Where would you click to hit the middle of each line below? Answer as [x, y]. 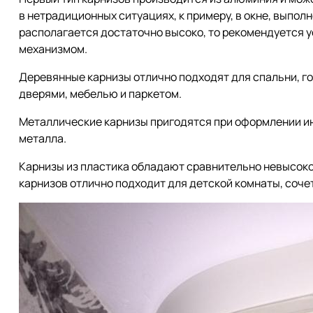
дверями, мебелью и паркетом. [100, 93]
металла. [43, 138]
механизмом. [53, 49]
